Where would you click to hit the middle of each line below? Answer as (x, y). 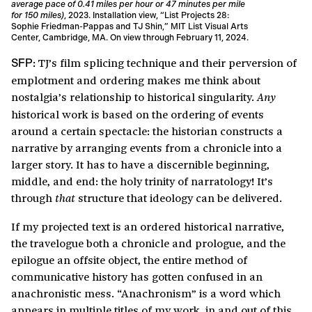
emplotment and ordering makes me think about (136, 80)
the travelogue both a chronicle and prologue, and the (148, 243)
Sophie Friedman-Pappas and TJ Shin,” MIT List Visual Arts (130, 27)
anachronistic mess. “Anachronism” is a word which (146, 293)
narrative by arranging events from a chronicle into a (147, 148)
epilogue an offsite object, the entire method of (129, 260)
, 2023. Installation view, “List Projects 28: (147, 16)
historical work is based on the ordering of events (138, 114)
